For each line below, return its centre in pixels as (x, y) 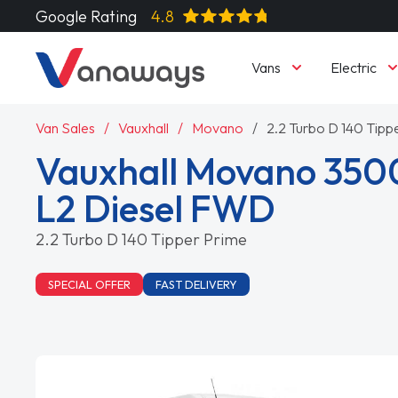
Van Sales (66, 127)
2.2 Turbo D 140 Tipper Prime (142, 239)
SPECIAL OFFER (90, 284)
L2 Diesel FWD (156, 208)
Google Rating (87, 16)
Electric (353, 67)
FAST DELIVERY (197, 284)
